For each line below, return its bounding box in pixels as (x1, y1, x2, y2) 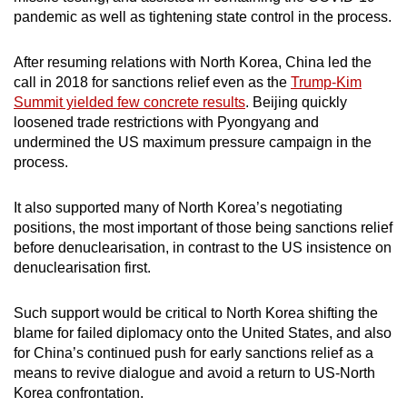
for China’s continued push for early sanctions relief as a (14, 344, 373, 361)
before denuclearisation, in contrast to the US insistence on (14, 239, 392, 255)
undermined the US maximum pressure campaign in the (14, 134, 372, 150)
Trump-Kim (291, 74, 362, 90)
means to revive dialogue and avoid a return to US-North (14, 364, 375, 381)
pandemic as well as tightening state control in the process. (14, 8, 392, 25)
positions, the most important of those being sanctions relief (14, 219, 392, 235)
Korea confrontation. (14, 384, 144, 401)
